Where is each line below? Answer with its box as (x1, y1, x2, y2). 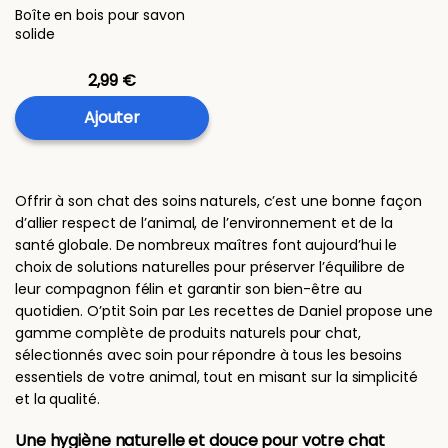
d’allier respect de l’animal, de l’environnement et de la (15, 212, 393, 233)
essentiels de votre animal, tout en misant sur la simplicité (15, 366, 418, 387)
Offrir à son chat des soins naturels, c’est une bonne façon (15, 190, 422, 211)
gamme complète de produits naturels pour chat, (15, 322, 361, 343)
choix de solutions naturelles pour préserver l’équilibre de (15, 256, 405, 277)
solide (15, 23, 55, 44)
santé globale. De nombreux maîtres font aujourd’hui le (15, 234, 398, 255)
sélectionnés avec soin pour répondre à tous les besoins (15, 344, 403, 365)
